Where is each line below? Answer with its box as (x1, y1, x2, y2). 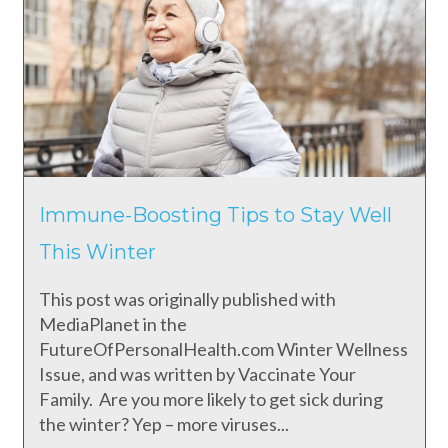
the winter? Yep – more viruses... (38, 412, 289, 435)
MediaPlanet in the (38, 312, 187, 335)
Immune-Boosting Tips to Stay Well (38, 203, 392, 228)
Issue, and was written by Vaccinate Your (38, 362, 356, 385)
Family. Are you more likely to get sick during (38, 387, 383, 410)
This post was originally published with (38, 287, 336, 310)
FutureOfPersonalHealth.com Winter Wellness (38, 337, 408, 360)
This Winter (38, 240, 156, 265)
